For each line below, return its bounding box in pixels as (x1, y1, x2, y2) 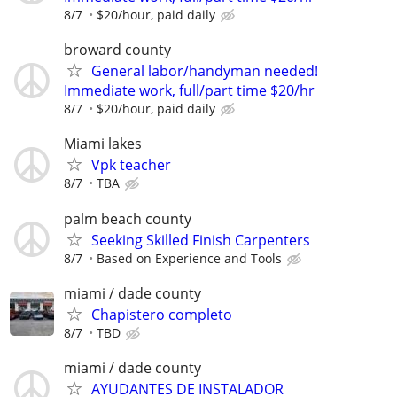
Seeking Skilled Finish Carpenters (91, 230, 310, 250)
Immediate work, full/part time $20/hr (64, 81, 315, 101)
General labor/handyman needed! (91, 61, 318, 82)
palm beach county (64, 208, 191, 229)
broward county (64, 40, 171, 60)
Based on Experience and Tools (97, 249, 282, 267)
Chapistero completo (91, 304, 232, 324)
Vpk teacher (91, 155, 171, 175)
